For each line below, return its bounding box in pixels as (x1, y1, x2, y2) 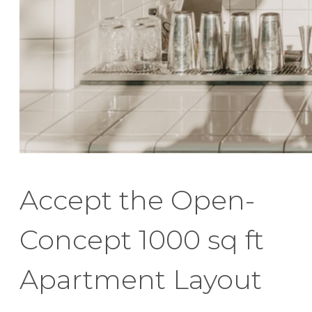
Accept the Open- (19, 183, 255, 217)
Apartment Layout (19, 263, 262, 296)
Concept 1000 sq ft (19, 223, 264, 256)
